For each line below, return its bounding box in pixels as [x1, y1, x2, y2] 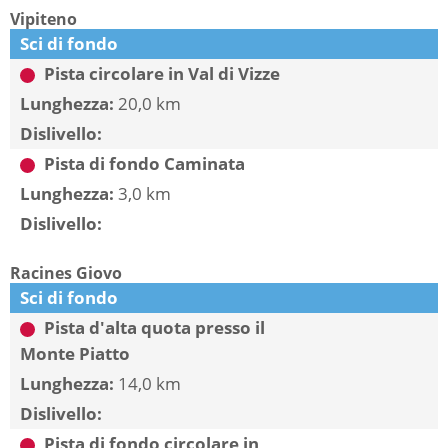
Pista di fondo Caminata [40, 152, 245, 175]
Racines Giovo [10, 262, 122, 284]
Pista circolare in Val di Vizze [40, 62, 280, 85]
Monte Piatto [20, 342, 130, 365]
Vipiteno [10, 8, 77, 30]
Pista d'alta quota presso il [40, 316, 265, 339]
